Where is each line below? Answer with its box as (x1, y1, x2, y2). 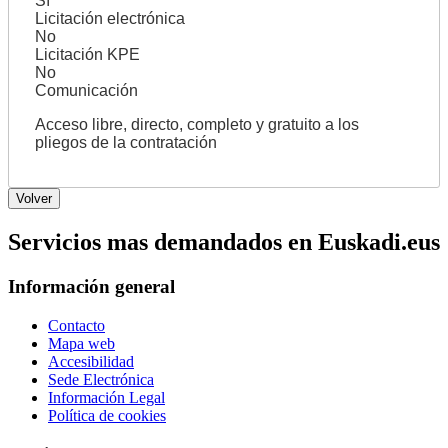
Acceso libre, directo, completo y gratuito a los (34, 116, 359, 134)
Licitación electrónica (34, 10, 185, 28)
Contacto (48, 316, 105, 334)
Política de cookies (48, 406, 166, 424)
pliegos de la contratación (34, 134, 217, 152)
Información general (8, 276, 175, 298)
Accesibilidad (48, 352, 134, 370)
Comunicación (34, 82, 138, 100)
